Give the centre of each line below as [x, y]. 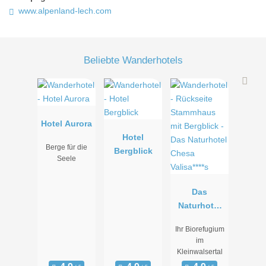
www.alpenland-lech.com [65, 10]
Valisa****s [199, 233]
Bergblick [133, 151]
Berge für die [66, 148]
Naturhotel [199, 206]
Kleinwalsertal [199, 252]
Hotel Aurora [66, 124]
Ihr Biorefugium [199, 229]
